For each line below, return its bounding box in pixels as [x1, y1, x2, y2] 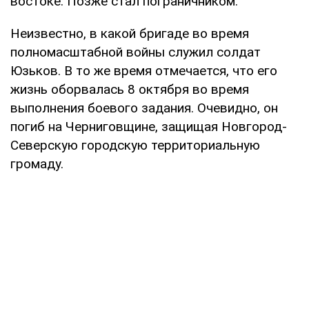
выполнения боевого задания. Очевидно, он [10, 99, 278, 116]
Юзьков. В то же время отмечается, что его [10, 62, 277, 79]
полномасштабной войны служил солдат [10, 43, 261, 60]
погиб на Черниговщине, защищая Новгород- [10, 118, 287, 134]
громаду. [10, 155, 63, 172]
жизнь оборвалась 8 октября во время [10, 81, 249, 97]
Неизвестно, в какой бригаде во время [10, 25, 249, 41]
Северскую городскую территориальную [10, 137, 260, 153]
